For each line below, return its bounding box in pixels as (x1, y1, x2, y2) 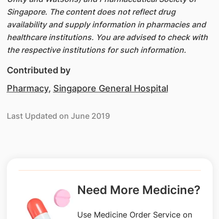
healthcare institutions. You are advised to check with (6, 32, 208, 42)
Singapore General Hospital (53, 83, 168, 93)
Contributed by (6, 65, 70, 75)
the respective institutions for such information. (6, 45, 186, 55)
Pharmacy (6, 83, 48, 93)
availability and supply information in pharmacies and (6, 20, 206, 29)
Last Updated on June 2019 (6, 111, 110, 121)
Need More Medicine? (77, 183, 200, 197)
